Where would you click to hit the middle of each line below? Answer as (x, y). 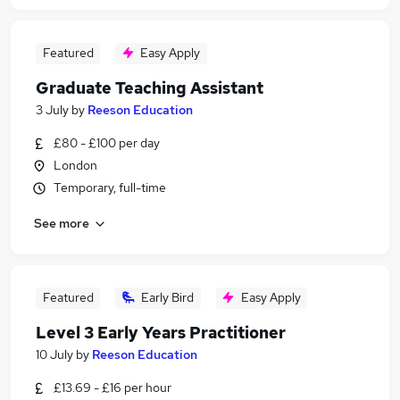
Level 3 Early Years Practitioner (161, 333)
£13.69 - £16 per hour (112, 387)
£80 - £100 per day (107, 143)
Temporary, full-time (110, 187)
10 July (54, 354)
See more (62, 223)
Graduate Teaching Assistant (150, 88)
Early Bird (167, 297)
